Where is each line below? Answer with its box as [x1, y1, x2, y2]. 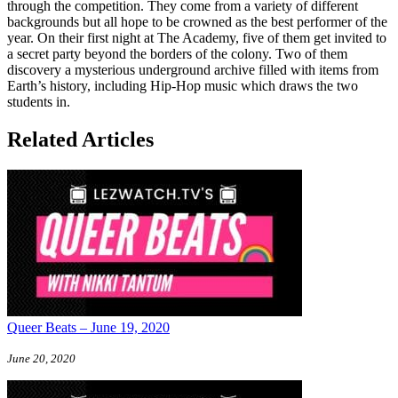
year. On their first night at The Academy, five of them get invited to [7, 29, 386, 45]
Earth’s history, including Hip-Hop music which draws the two [7, 77, 358, 93]
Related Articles [7, 127, 154, 151]
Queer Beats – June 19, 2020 [7, 319, 170, 335]
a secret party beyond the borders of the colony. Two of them [7, 45, 347, 61]
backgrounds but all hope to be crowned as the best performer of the [7, 13, 387, 29]
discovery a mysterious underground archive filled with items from [7, 61, 378, 77]
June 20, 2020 [7, 351, 76, 365]
